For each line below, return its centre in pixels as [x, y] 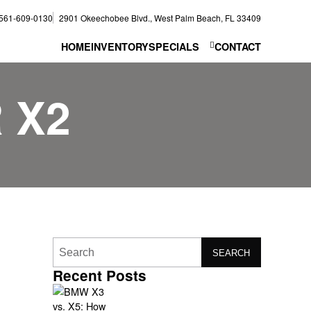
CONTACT [238, 47]
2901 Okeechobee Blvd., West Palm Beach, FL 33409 [160, 17]
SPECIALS [174, 47]
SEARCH [231, 253]
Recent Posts [100, 276]
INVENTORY [120, 47]
